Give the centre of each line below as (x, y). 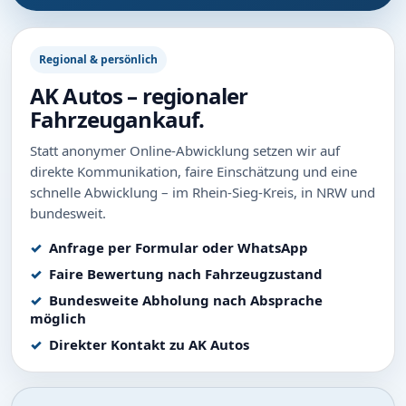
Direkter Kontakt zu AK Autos (149, 344)
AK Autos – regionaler (139, 95)
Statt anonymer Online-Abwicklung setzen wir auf (185, 150)
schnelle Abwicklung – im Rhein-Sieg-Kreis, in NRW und (203, 192)
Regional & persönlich (98, 59)
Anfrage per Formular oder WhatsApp (179, 247)
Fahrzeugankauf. (117, 119)
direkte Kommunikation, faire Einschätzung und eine (193, 171)
